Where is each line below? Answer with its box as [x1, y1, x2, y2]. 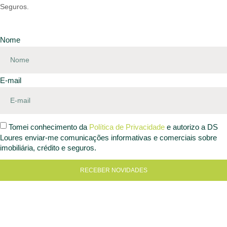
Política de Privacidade [89, 122, 167, 131]
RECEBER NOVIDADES [80, 166, 147, 174]
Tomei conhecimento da [9, 122, 89, 131]
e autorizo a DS [167, 122, 218, 131]
